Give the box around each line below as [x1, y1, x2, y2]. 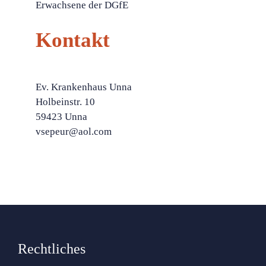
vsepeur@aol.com [36, 126, 112, 137]
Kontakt [36, 28, 110, 52]
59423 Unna [36, 111, 87, 122]
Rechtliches [18, 241, 85, 256]
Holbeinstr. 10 [36, 96, 95, 107]
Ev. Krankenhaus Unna [36, 81, 132, 93]
